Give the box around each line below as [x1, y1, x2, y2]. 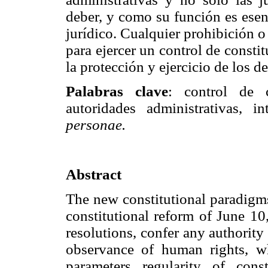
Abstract [66, 166, 121, 183]
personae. [66, 116, 126, 133]
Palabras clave [66, 83, 168, 99]
